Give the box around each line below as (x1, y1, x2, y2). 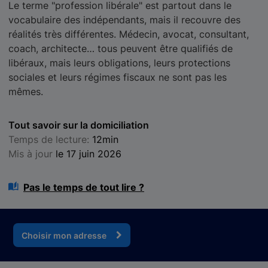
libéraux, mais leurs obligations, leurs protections (8, 57, 230, 69)
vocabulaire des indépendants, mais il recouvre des (8, 14, 240, 26)
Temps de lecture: (8, 133, 92, 145)
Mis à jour (8, 148, 56, 160)
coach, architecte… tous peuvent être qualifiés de (8, 42, 233, 54)
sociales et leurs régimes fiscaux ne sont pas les (8, 71, 227, 83)
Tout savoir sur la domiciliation (8, 119, 149, 131)
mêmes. (8, 86, 43, 98)
